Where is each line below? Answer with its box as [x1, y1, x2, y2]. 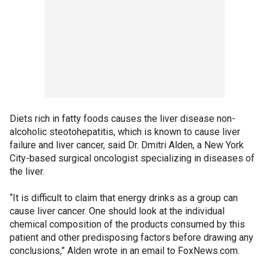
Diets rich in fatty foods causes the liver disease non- [10, 112, 235, 124]
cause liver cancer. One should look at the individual [10, 205, 225, 217]
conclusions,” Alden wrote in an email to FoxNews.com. [10, 244, 240, 256]
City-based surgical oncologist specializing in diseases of [10, 152, 255, 164]
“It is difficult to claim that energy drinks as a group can [10, 192, 238, 204]
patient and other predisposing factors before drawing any [10, 231, 253, 243]
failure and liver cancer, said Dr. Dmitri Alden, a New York [10, 139, 244, 151]
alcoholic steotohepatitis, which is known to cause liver [10, 125, 240, 138]
